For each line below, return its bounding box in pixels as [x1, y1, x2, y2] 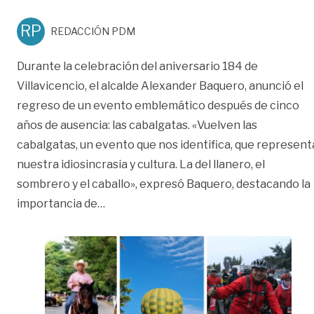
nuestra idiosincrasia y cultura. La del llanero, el [17, 157, 265, 171]
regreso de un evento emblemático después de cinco [17, 98, 299, 112]
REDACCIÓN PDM [50, 25, 135, 37]
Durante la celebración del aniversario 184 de [17, 59, 258, 73]
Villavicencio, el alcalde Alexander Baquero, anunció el [17, 78, 303, 93]
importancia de [17, 196, 97, 210]
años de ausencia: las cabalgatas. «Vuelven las [17, 118, 257, 132]
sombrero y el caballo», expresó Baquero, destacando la [17, 177, 310, 191]
